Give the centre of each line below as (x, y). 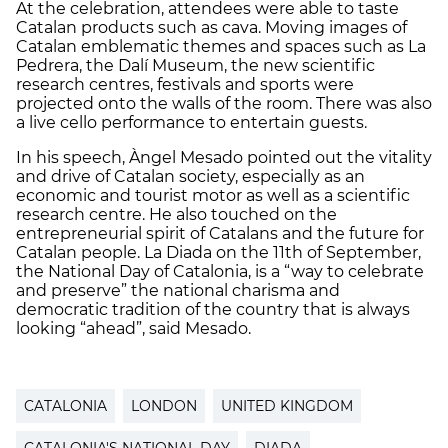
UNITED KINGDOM (287, 406)
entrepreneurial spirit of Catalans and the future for (220, 234)
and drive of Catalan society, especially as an (190, 177)
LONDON (164, 406)
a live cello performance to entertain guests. (191, 123)
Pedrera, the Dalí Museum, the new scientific (195, 66)
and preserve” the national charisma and (178, 291)
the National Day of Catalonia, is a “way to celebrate (220, 272)
